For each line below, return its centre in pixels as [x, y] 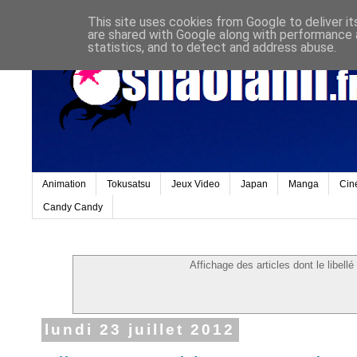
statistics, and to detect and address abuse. [212, 47]
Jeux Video [196, 184]
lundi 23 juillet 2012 [140, 330]
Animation [64, 184]
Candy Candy [73, 207]
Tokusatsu [129, 184]
